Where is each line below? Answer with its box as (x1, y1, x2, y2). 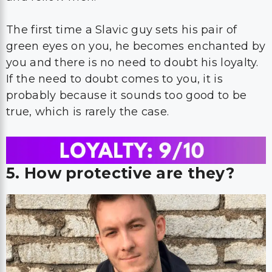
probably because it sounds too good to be (6, 89, 247, 102)
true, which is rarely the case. (6, 105, 169, 118)
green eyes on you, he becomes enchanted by (6, 39, 266, 53)
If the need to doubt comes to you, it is (6, 72, 223, 86)
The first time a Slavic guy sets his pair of (6, 23, 237, 36)
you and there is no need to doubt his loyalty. (6, 56, 259, 69)
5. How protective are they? (6, 164, 235, 182)
